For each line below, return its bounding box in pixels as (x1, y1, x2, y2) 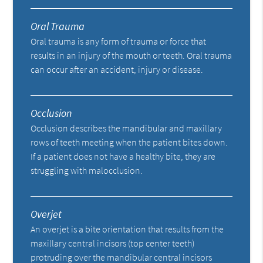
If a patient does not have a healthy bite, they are (31, 150, 216, 162)
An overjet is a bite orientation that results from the (31, 222, 224, 235)
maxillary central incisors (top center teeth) (31, 237, 195, 249)
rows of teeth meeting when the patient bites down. (31, 136, 228, 148)
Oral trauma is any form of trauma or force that (31, 35, 207, 47)
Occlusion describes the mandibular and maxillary (31, 122, 222, 134)
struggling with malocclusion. (31, 164, 143, 176)
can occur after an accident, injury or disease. (31, 63, 204, 75)
